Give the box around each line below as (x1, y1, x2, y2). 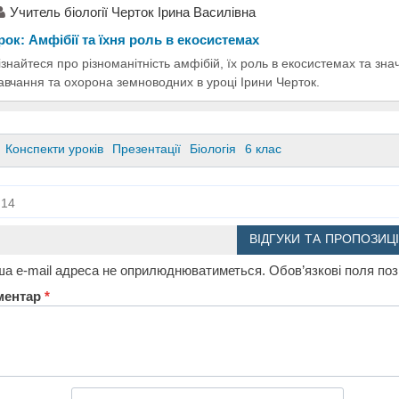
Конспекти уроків (5, 142, 104, 157)
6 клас (245, 142, 282, 157)
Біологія (190, 142, 237, 157)
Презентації (112, 142, 182, 157)
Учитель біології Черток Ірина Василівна (10, 4, 256, 20)
